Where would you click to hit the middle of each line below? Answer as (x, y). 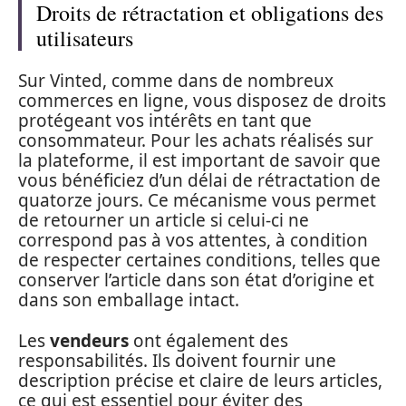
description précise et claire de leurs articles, (200, 380)
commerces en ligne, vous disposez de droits (202, 101)
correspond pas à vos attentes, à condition (193, 240)
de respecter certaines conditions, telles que (199, 260)
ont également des (208, 340)
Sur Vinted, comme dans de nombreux (176, 81)
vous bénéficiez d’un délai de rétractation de (199, 180)
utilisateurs (85, 38)
